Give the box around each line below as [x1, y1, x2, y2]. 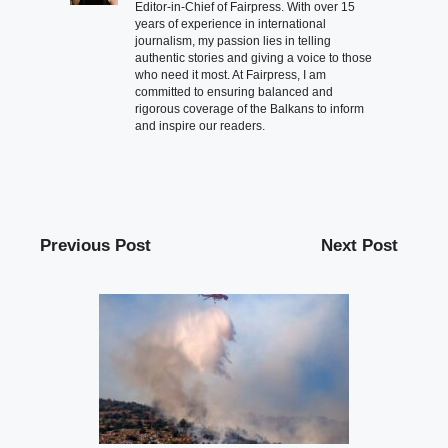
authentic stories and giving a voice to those [135, 51, 372, 66]
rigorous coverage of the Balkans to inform [135, 102, 364, 117]
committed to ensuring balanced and [135, 85, 333, 100]
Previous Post [40, 236, 151, 256]
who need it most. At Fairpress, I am [135, 68, 326, 83]
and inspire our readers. [135, 119, 265, 134]
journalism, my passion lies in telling [135, 34, 331, 49]
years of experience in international [135, 17, 326, 32]
